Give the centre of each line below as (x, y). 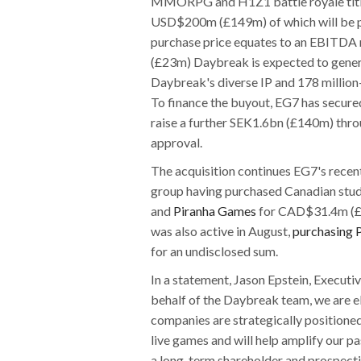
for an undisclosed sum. (214, 251)
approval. (176, 142)
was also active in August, (222, 230)
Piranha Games (215, 210)
